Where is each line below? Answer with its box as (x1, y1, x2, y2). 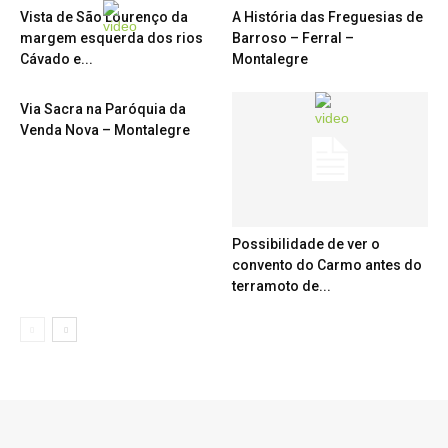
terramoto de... (231, 278, 331, 295)
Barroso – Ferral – (231, 30, 354, 46)
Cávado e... (20, 51, 93, 67)
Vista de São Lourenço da (20, 9, 188, 25)
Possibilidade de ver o (231, 236, 380, 253)
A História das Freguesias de (231, 9, 423, 25)
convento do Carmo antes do (231, 257, 422, 274)
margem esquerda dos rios (20, 30, 203, 46)
